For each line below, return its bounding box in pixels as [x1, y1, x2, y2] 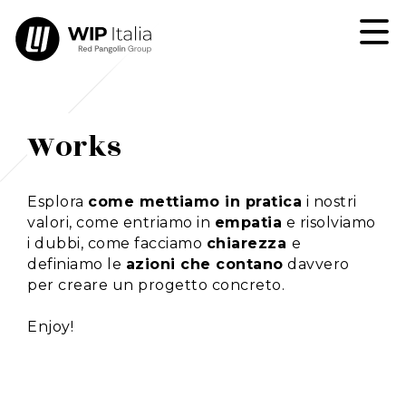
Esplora [27, 193, 88, 210]
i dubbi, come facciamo [27, 235, 207, 252]
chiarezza [206, 235, 292, 252]
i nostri [302, 193, 357, 210]
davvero [283, 256, 350, 273]
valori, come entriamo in [27, 214, 215, 231]
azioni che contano [125, 256, 284, 273]
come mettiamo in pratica [88, 193, 302, 210]
